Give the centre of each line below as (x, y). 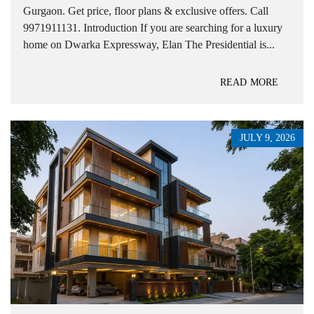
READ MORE (249, 83)
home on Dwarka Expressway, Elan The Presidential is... (149, 45)
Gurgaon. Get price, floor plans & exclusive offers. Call (146, 11)
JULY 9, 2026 (267, 138)
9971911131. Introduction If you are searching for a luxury (153, 28)
